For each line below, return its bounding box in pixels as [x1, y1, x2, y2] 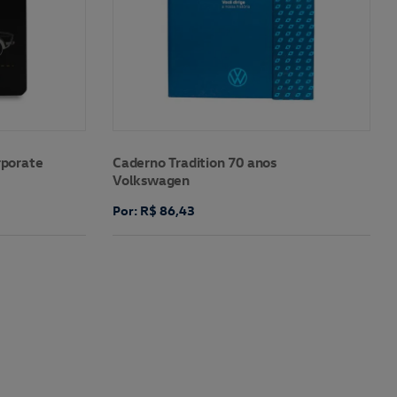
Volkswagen [112, 171, 190, 190]
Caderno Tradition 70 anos [112, 153, 276, 172]
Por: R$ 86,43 [112, 202, 195, 220]
